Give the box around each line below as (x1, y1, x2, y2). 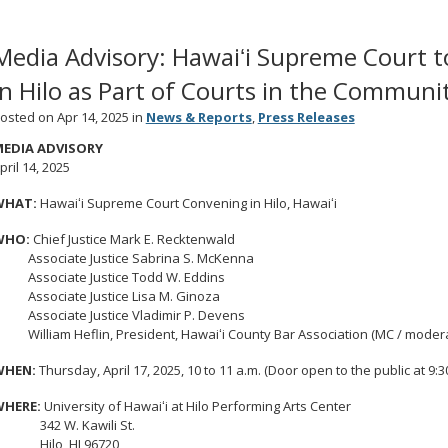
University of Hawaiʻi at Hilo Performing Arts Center (40, 396, 351, 415)
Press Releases (257, 108, 355, 126)
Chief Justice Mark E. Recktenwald (29, 229, 235, 248)
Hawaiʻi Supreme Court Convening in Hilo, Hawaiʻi (36, 193, 337, 212)
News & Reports (145, 108, 252, 126)
